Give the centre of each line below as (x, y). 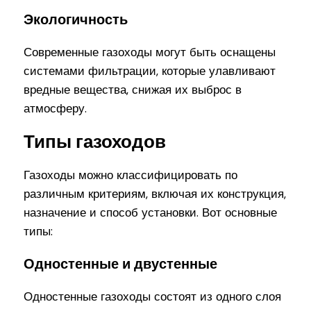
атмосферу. (56, 109)
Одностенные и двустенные (121, 264)
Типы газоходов (95, 142)
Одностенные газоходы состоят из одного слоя (153, 297)
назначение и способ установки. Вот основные (151, 213)
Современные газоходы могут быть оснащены (150, 52)
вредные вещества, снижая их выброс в (133, 90)
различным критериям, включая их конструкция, (155, 194)
